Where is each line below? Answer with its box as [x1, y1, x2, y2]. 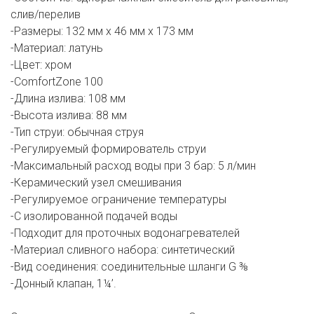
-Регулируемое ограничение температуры [11, 193, 226, 207]
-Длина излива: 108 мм [11, 92, 125, 106]
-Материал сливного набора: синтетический [11, 243, 235, 257]
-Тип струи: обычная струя [11, 125, 144, 139]
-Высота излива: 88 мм [11, 109, 127, 123]
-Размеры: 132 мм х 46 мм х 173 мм [11, 25, 193, 39]
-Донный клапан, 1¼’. [11, 277, 116, 291]
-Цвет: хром [11, 58, 71, 72]
